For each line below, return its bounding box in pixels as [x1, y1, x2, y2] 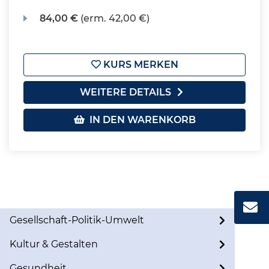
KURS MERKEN [100, 59, 178, 70]
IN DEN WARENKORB [84, 114, 196, 125]
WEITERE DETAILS [80, 86, 171, 98]
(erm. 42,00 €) [78, 13, 150, 24]
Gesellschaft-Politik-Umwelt [10, 214, 144, 226]
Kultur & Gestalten [10, 238, 98, 250]
